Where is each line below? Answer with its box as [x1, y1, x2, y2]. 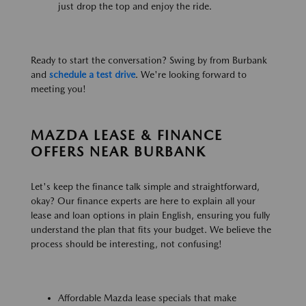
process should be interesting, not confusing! [31, 238, 222, 249]
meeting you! [31, 83, 86, 94]
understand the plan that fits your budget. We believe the [31, 223, 271, 235]
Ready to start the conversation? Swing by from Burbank [31, 54, 267, 66]
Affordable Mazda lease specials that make [58, 292, 236, 303]
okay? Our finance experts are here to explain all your [31, 195, 255, 206]
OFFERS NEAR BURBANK [31, 143, 206, 160]
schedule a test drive [49, 68, 135, 80]
